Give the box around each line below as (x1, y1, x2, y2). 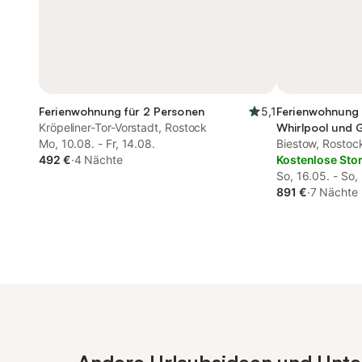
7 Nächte (309, 185, 358, 199)
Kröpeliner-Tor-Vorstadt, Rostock (39, 120, 209, 134)
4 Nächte (74, 153, 123, 166)
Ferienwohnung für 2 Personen (39, 104, 204, 118)
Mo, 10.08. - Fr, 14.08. (39, 137, 156, 150)
